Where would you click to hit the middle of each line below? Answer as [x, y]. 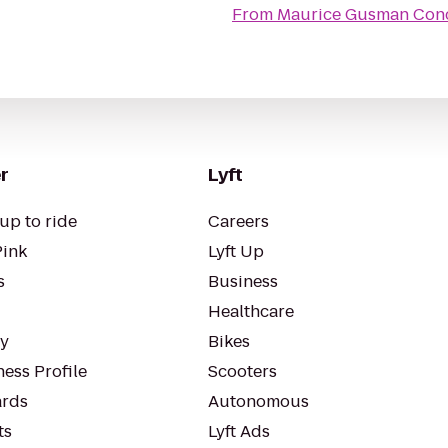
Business [243, 281]
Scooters [242, 371]
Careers [238, 221]
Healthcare [251, 311]
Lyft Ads [239, 431]
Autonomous [258, 401]
